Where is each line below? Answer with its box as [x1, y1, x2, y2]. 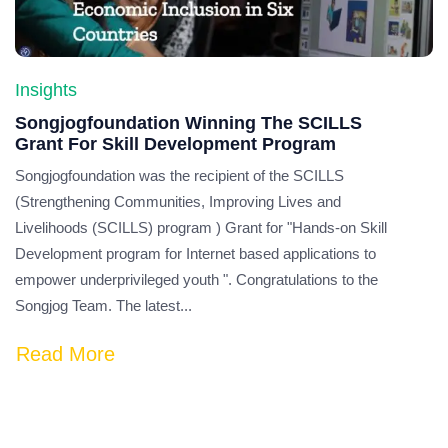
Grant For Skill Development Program [15, 134, 336, 154]
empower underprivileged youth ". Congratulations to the [15, 271, 378, 288]
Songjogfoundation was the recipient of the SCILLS [15, 167, 344, 184]
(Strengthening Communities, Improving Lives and [15, 193, 341, 210]
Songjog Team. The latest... [15, 297, 192, 314]
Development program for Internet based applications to [15, 245, 376, 262]
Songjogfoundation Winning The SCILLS [15, 113, 362, 133]
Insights [15, 80, 77, 100]
